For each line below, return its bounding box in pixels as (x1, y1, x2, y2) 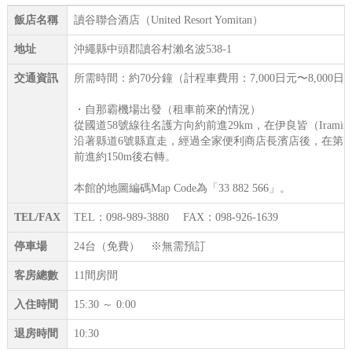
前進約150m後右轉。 (73, 151, 176, 163)
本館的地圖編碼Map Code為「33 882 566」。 (73, 182, 291, 195)
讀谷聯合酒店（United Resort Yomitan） (73, 14, 263, 27)
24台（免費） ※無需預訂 (73, 240, 206, 253)
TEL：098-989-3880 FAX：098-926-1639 (73, 211, 278, 224)
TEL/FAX (13, 211, 60, 224)
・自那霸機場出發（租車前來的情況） (73, 104, 261, 116)
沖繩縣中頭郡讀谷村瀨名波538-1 (73, 43, 232, 56)
